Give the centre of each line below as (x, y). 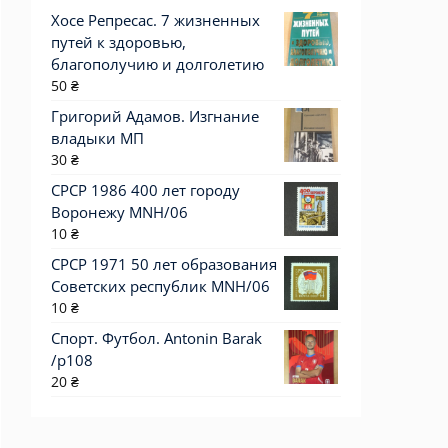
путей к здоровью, (118, 42)
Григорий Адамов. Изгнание (155, 116)
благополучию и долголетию (157, 64)
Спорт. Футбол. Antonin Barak (156, 338)
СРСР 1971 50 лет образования (164, 264)
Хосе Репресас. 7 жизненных (155, 20)
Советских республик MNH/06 (160, 286)
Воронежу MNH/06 (119, 212)
